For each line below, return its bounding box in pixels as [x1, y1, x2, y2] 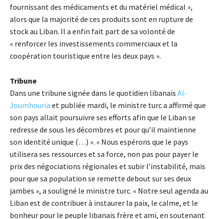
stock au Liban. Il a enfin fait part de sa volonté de [10, 26, 175, 36]
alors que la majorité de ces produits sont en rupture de [10, 14, 193, 24]
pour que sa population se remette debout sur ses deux [10, 173, 191, 183]
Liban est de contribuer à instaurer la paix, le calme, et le [10, 197, 198, 208]
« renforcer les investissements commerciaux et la [10, 38, 177, 48]
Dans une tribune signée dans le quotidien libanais [10, 88, 177, 98]
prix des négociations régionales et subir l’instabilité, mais [10, 161, 205, 171]
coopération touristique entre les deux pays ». [10, 50, 161, 61]
